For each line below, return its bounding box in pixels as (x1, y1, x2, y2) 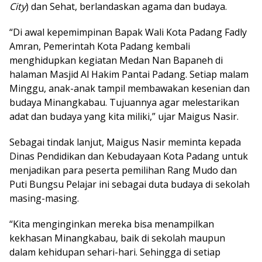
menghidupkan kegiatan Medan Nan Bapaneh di (9, 53, 223, 67)
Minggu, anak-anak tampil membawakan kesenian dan (9, 81, 250, 95)
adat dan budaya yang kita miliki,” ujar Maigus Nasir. (9, 109, 239, 123)
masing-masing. (9, 191, 79, 205)
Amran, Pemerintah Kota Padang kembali (9, 39, 190, 53)
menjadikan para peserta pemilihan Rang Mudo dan (9, 163, 237, 177)
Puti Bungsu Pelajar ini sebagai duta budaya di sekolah (9, 177, 250, 191)
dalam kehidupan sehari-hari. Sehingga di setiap (9, 245, 220, 258)
